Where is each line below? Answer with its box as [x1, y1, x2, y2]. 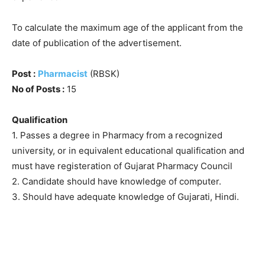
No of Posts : [12, 83, 64, 95]
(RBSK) [88, 67, 119, 79]
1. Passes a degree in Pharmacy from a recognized [12, 129, 222, 141]
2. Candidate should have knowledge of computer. [12, 175, 221, 187]
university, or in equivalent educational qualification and [12, 144, 244, 156]
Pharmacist [38, 67, 88, 79]
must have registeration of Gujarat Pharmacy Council [12, 160, 232, 172]
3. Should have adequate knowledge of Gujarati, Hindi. [12, 190, 239, 202]
